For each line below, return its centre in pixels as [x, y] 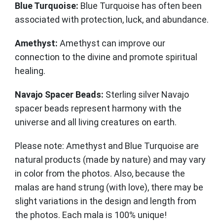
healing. [30, 71]
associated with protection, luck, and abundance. [112, 19]
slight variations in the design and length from [106, 201]
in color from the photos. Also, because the [100, 173]
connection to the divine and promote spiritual [106, 57]
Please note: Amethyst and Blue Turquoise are [107, 146]
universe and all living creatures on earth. [96, 122]
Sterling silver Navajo [147, 94]
